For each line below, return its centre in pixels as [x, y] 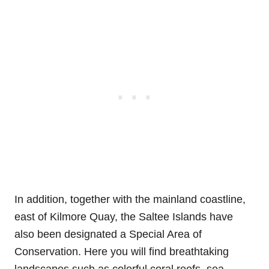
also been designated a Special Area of [108, 234]
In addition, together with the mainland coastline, [130, 200]
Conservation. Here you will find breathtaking [122, 252]
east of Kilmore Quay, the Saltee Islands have [124, 217]
